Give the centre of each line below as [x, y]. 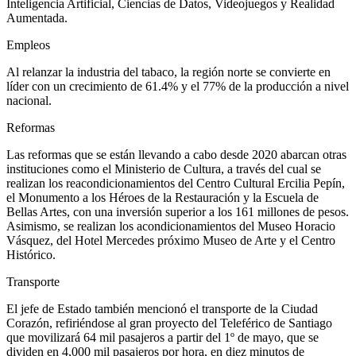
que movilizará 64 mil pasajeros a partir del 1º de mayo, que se [163, 337]
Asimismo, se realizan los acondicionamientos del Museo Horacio [171, 226]
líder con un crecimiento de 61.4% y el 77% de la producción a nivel [178, 86]
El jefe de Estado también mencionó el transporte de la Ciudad [162, 308]
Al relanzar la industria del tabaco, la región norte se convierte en [168, 72]
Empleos [28, 44]
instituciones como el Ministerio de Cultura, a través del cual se [164, 168]
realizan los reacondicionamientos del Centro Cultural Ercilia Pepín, [176, 183]
